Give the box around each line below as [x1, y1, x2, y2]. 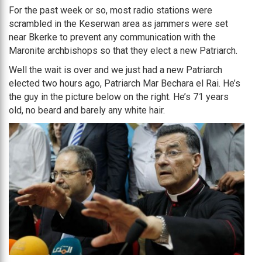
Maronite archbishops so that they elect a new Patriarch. [9, 44, 237, 56]
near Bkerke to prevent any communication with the [9, 31, 216, 43]
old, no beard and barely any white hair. [9, 104, 165, 116]
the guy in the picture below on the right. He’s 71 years [9, 91, 229, 102]
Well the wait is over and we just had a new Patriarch [9, 64, 222, 75]
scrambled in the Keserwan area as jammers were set [9, 18, 228, 29]
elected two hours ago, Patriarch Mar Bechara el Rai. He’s [9, 77, 240, 89]
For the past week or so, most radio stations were [9, 4, 212, 16]
